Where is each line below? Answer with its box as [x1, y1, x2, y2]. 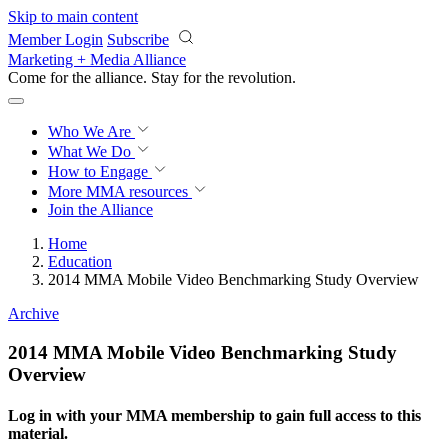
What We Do [48, 143, 135, 160]
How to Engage [48, 163, 152, 180]
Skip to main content [8, 8, 138, 25]
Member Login [8, 31, 103, 48]
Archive [8, 305, 59, 322]
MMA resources [82, 183, 188, 200]
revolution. [228, 69, 296, 86]
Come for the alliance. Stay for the [8, 69, 228, 86]
